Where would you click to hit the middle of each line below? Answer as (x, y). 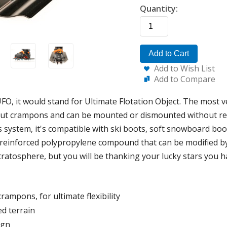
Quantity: (159, 9)
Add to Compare (185, 79)
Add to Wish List (184, 68)
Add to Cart (169, 53)
